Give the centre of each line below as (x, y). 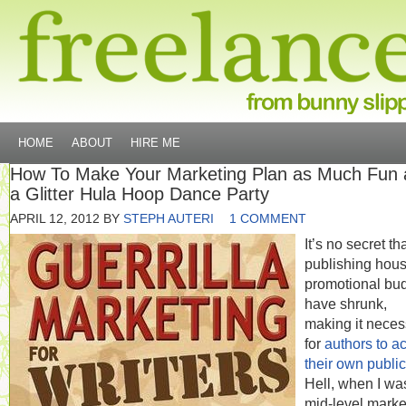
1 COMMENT (268, 218)
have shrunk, (346, 304)
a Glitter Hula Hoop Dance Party (140, 194)
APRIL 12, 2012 (55, 218)
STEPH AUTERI (169, 218)
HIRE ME (155, 143)
